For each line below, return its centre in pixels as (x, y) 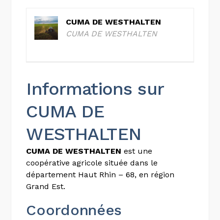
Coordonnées (74, 210)
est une (137, 151)
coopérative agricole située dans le (92, 163)
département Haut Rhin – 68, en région (100, 175)
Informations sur (95, 89)
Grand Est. (46, 186)
